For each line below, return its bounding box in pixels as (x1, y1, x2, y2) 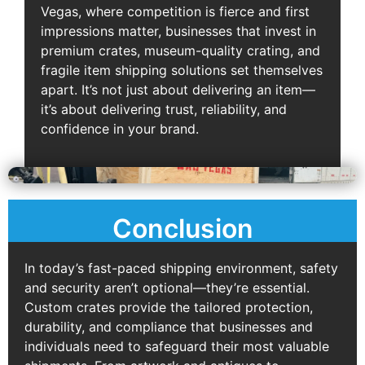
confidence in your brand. (41, 121, 199, 138)
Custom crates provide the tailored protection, (24, 298, 313, 315)
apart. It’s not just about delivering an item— (41, 81, 315, 99)
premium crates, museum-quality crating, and (41, 42, 320, 59)
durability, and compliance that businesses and (24, 318, 313, 335)
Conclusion (112, 212, 253, 244)
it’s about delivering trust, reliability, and (41, 101, 287, 118)
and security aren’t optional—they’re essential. (24, 279, 310, 296)
